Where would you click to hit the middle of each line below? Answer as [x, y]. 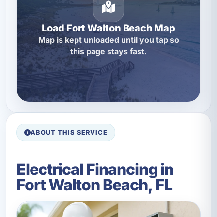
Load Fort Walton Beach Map [108, 28]
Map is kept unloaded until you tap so [108, 40]
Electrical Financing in [95, 170]
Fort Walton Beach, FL [94, 185]
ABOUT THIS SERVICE [69, 132]
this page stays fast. [108, 52]
